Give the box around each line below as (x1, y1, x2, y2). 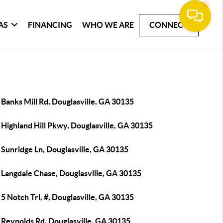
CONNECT (149, 20, 189, 29)
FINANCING (28, 20, 73, 29)
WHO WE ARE (82, 20, 134, 29)
